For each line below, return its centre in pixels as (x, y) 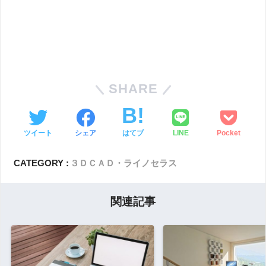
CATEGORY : (42, 163)
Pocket (228, 133)
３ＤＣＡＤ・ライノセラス (124, 163)
